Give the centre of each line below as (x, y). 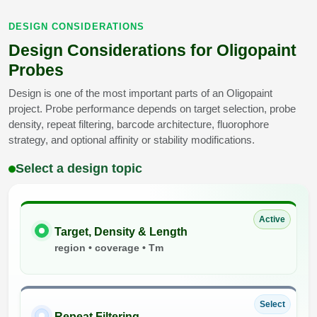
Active (272, 220)
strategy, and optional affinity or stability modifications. (132, 140)
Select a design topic (79, 169)
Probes (36, 70)
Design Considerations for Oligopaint (152, 51)
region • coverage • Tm (109, 248)
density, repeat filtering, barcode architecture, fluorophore (139, 125)
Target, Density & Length (121, 232)
